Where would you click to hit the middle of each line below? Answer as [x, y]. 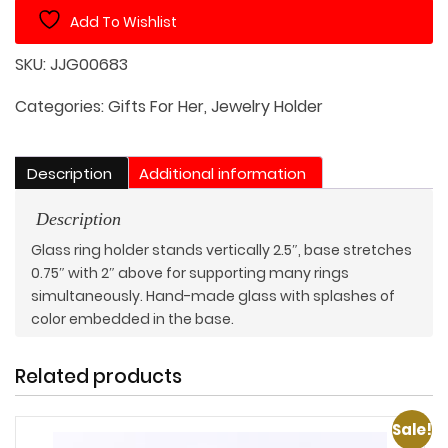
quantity [52, 28]
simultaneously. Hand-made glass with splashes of [213, 296]
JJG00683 [89, 65]
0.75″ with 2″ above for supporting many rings [190, 273]
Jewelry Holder [267, 107]
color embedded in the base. [132, 319]
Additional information [222, 173]
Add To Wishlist [123, 22]
